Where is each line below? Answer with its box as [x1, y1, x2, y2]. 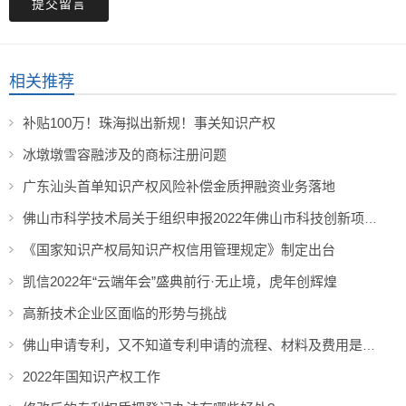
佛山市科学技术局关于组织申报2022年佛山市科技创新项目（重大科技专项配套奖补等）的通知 [364, 211, 377, 227]
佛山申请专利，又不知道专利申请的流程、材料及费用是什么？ [362, 338, 375, 353]
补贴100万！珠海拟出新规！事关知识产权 [23, 115, 275, 131]
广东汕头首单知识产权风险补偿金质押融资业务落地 [23, 179, 335, 195]
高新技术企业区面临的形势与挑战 [23, 305, 227, 322]
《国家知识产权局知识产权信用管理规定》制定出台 [23, 242, 335, 258]
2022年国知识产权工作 [23, 369, 160, 385]
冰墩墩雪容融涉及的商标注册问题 [23, 147, 227, 163]
